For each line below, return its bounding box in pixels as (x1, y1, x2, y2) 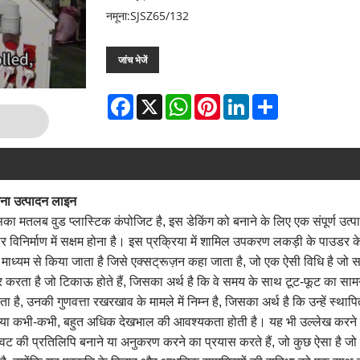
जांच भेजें (118, 52, 147, 67)
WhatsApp (191, 92, 247, 108)
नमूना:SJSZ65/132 (106, 7, 189, 23)
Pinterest (220, 92, 268, 108)
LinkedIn (249, 92, 295, 108)
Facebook (133, 92, 183, 108)
